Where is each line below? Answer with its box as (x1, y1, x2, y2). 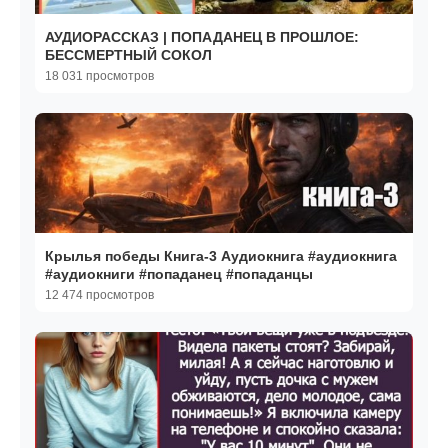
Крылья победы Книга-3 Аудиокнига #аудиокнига (45, 248, 397, 265)
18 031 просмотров (45, 69, 154, 84)
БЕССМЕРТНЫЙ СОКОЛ (45, 47, 212, 64)
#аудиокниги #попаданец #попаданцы (45, 266, 313, 283)
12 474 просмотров (45, 288, 154, 303)
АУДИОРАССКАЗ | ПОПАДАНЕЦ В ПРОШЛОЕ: (45, 29, 359, 46)
